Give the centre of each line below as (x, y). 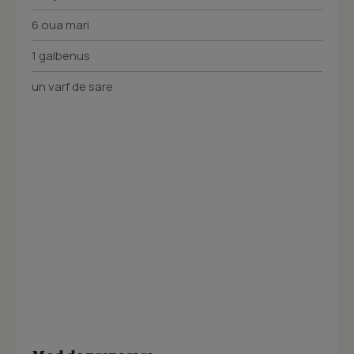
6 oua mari (60, 25)
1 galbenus (61, 56)
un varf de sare (72, 87)
